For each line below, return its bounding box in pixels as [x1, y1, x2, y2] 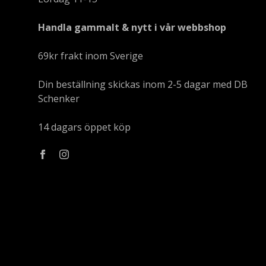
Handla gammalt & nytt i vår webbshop [38, 20, 226, 34]
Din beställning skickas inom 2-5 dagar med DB [38, 77, 248, 91]
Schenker [38, 91, 80, 105]
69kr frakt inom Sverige [38, 49, 143, 62]
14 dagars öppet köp [38, 120, 131, 134]
